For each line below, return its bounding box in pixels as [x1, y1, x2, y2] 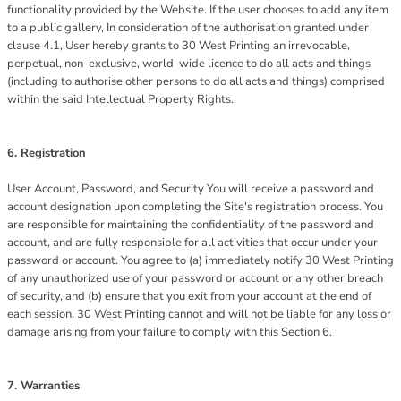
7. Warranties [7, 378, 80, 394]
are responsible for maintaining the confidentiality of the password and [7, 217, 374, 233]
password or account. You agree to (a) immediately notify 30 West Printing [7, 252, 394, 269]
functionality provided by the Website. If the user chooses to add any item [7, 2, 388, 18]
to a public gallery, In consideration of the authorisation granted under [7, 20, 369, 36]
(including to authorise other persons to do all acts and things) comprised [7, 73, 385, 90]
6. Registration [7, 145, 86, 161]
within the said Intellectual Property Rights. [7, 91, 234, 107]
